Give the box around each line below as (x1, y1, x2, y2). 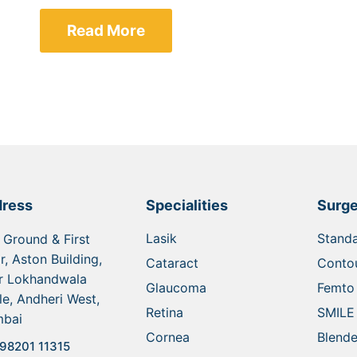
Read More (67, 21, 146, 40)
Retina (145, 304, 183, 320)
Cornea (145, 328, 190, 345)
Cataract (145, 254, 198, 271)
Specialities (145, 196, 228, 214)
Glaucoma (145, 279, 206, 296)
